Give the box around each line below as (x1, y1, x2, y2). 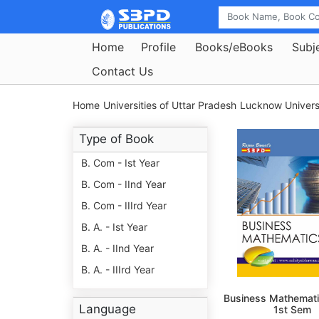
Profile (141, 39, 176, 54)
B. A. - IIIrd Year (81, 263, 155, 276)
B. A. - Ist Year (81, 221, 147, 234)
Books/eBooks (195, 39, 273, 54)
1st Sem (273, 303, 312, 316)
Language (79, 302, 136, 317)
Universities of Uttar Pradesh (103, 99, 236, 112)
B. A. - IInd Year (81, 242, 154, 255)
